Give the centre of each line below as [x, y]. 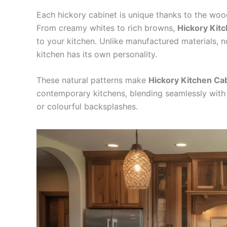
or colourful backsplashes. [87, 107]
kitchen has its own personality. [97, 54]
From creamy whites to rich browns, [107, 28]
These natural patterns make [92, 80]
